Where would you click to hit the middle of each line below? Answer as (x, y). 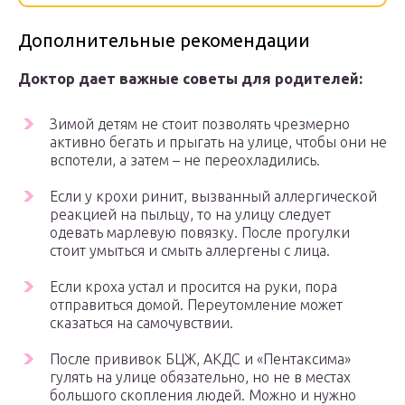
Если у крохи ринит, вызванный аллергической (213, 197)
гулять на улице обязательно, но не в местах (200, 377)
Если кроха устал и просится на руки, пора (193, 287)
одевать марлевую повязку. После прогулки (200, 233)
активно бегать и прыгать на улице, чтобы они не (218, 142)
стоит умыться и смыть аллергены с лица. (190, 251)
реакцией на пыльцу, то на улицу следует (190, 215)
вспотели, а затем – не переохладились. (185, 160)
